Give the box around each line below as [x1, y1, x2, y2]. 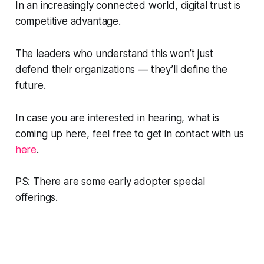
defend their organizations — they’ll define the [15, 64, 227, 76]
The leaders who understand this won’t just [15, 48, 213, 60]
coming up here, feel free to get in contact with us [15, 128, 245, 140]
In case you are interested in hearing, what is [15, 112, 219, 124]
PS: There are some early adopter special [15, 176, 205, 188]
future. [15, 80, 49, 92]
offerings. [15, 192, 58, 204]
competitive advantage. [15, 15, 124, 28]
